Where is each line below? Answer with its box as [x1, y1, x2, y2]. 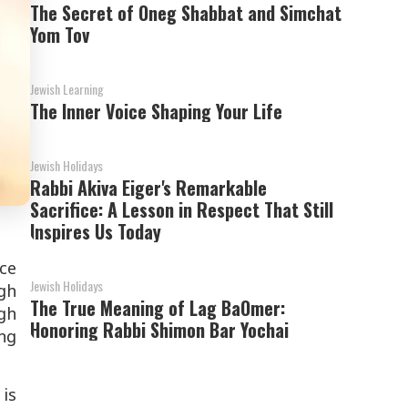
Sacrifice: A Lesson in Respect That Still [30, 196, 334, 223]
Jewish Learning [30, 79, 105, 98]
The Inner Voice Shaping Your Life [30, 97, 283, 125]
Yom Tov [30, 21, 90, 48]
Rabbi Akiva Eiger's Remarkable [30, 174, 268, 201]
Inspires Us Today [30, 218, 162, 245]
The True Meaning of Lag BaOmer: [30, 294, 286, 321]
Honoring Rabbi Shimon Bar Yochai [30, 316, 290, 343]
